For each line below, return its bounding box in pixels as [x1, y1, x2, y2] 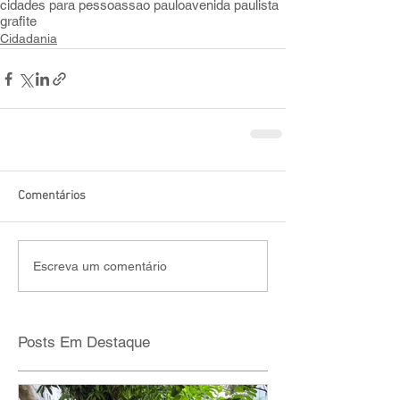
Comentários [18, 188, 86, 204]
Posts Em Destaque [18, 333, 150, 352]
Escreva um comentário [33, 258, 167, 273]
